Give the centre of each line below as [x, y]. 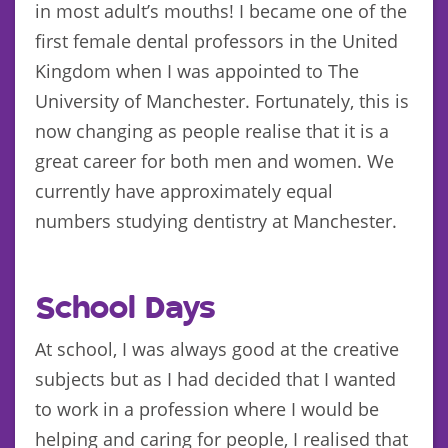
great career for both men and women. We [214, 160]
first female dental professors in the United [216, 40]
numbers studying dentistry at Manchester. [216, 220]
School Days [125, 308]
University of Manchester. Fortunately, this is [222, 100]
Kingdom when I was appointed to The [197, 70]
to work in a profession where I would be [207, 408]
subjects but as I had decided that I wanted [215, 378]
